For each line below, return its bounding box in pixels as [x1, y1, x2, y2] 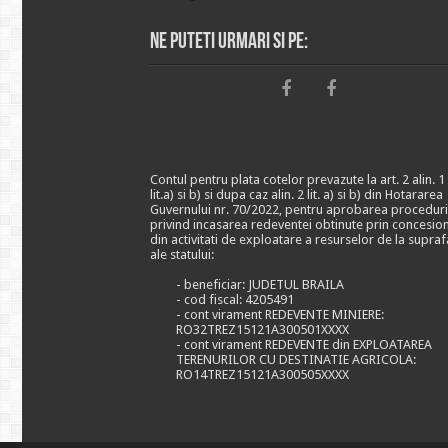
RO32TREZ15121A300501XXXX [175, 322, 349, 337]
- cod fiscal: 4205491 [175, 292, 294, 307]
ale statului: [149, 247, 214, 262]
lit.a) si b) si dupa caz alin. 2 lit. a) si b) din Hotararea [149, 187, 443, 202]
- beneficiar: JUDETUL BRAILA [175, 277, 344, 292]
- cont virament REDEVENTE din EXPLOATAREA [175, 337, 432, 352]
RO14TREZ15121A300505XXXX [175, 367, 349, 382]
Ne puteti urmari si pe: [149, 31, 308, 54]
